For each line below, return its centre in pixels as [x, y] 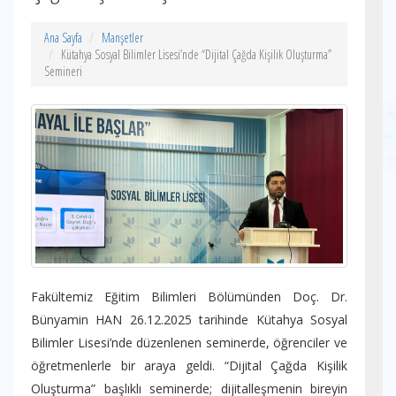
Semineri [63, 71]
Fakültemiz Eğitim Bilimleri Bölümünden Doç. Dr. [189, 297]
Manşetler [122, 38]
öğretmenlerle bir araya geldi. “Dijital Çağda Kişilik [189, 366]
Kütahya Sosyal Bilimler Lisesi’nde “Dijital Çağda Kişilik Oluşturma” [196, 54]
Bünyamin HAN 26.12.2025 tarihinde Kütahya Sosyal [189, 320]
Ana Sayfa [63, 38]
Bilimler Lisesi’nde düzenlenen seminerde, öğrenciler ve [189, 343]
